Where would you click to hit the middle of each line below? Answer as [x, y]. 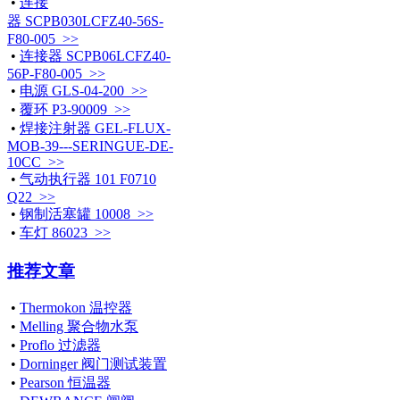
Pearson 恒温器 [65, 383]
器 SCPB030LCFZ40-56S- [85, 21]
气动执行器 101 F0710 [88, 179]
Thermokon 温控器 [76, 308]
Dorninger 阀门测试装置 [93, 364]
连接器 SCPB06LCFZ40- [95, 55]
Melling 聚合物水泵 [79, 327]
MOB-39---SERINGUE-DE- [90, 146]
